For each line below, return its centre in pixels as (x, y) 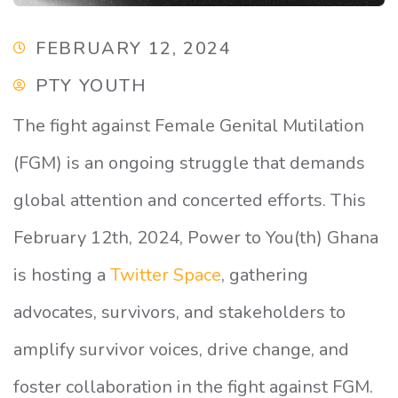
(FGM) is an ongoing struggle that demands (189, 163)
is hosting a (62, 275)
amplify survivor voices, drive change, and (181, 350)
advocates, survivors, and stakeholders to (179, 313)
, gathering (265, 275)
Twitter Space (166, 275)
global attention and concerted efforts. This (190, 201)
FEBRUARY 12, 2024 (134, 49)
